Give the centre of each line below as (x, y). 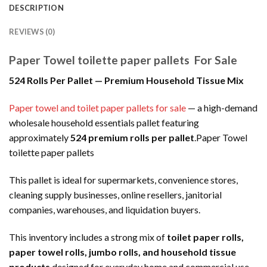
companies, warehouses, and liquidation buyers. (105, 209)
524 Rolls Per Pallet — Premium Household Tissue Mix (126, 80)
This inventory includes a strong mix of (88, 237)
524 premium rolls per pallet (132, 138)
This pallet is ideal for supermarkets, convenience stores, (123, 180)
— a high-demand (222, 108)
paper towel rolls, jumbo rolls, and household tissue (122, 252)
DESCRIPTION (36, 7)
